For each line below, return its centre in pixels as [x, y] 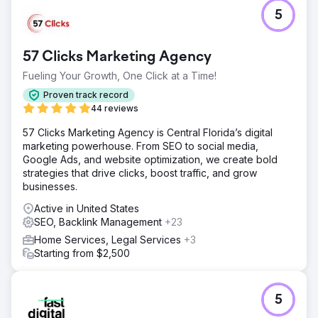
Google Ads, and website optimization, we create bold [150, 159]
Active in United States [87, 208]
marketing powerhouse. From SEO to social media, [141, 146]
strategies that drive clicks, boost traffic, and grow [140, 172]
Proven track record [86, 95]
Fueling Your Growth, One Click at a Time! [120, 75]
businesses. [50, 186]
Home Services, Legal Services [109, 239]
